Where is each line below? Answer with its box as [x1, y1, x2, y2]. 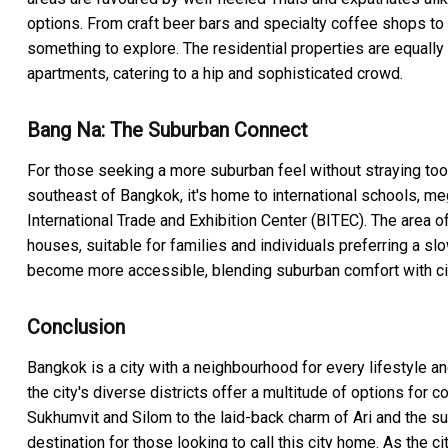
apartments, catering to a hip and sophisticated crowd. [27, 64, 403, 84]
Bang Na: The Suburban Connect [27, 118, 308, 143]
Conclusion [27, 315, 125, 340]
